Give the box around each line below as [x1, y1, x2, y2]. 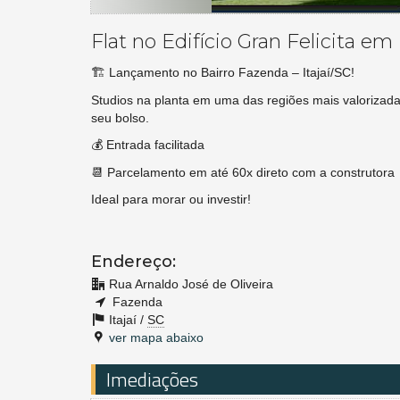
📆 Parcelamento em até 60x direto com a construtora [91, 164, 395, 179]
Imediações [106, 363, 198, 395]
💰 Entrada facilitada [91, 137, 204, 153]
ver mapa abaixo [109, 329, 204, 345]
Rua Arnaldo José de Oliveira [109, 276, 273, 291]
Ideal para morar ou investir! [91, 192, 251, 207]
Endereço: [91, 251, 176, 271]
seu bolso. [91, 110, 149, 125]
